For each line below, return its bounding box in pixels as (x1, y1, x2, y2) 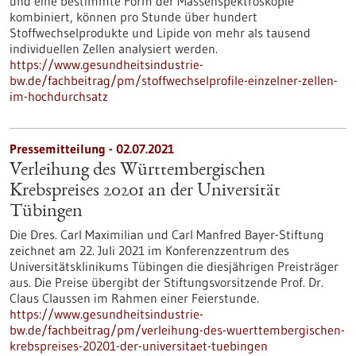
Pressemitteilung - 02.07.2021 (10, 141, 174, 157)
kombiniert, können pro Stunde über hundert (10, 9, 257, 25)
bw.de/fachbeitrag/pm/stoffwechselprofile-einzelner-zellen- (10, 72, 338, 88)
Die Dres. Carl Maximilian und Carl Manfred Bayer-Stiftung (10, 226, 324, 242)
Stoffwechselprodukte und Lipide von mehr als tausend (10, 25, 311, 41)
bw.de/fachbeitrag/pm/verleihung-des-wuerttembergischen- (10, 322, 345, 338)
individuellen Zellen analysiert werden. (10, 41, 218, 56)
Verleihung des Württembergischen (10, 161, 265, 180)
